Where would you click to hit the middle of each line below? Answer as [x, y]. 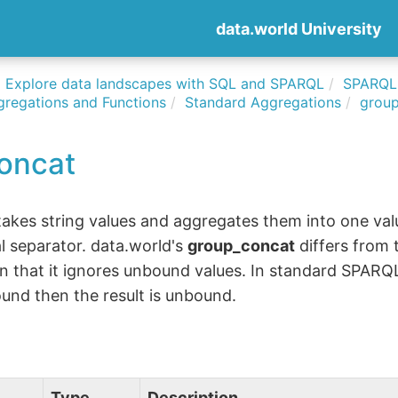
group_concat [242, 246]
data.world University [299, 29]
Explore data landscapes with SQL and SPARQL [165, 84]
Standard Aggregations [263, 102]
